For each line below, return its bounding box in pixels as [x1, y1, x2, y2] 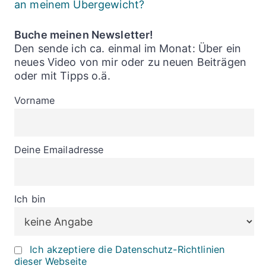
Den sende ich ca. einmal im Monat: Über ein [14, 42, 242, 55]
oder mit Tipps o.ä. [14, 69, 110, 83]
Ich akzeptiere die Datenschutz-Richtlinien [30, 243, 225, 255]
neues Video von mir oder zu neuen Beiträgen [14, 56, 247, 69]
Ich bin [14, 193, 45, 205]
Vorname [14, 94, 55, 107]
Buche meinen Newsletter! [14, 28, 154, 42]
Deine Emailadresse [14, 144, 104, 156]
